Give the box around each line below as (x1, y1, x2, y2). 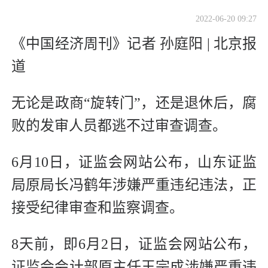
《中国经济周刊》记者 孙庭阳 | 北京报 (11, 36, 257, 52)
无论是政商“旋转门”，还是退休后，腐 (11, 95, 257, 111)
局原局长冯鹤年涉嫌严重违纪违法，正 (11, 177, 257, 193)
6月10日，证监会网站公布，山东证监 (11, 154, 257, 170)
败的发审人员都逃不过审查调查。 (11, 118, 227, 134)
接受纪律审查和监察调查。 (11, 200, 184, 216)
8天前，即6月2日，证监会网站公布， (11, 236, 257, 252)
